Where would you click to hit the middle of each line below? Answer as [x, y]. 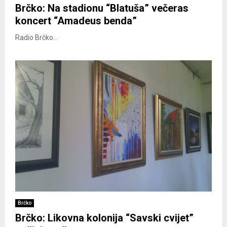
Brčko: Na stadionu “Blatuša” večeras [102, 8]
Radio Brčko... [36, 37]
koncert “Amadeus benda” [76, 21]
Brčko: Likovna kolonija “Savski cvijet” [104, 218]
